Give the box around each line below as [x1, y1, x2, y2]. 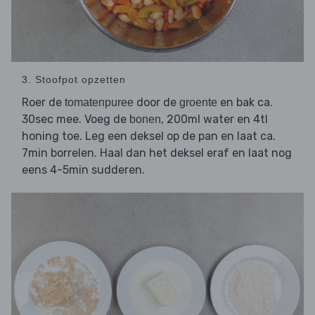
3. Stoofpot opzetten [22, 74, 126, 86]
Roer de [22, 96, 65, 110]
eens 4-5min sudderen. [22, 163, 145, 177]
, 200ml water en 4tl [161, 112, 268, 127]
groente [179, 96, 217, 109]
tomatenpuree [65, 96, 134, 109]
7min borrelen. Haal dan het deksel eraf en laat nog [22, 146, 292, 160]
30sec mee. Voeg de [22, 112, 129, 127]
